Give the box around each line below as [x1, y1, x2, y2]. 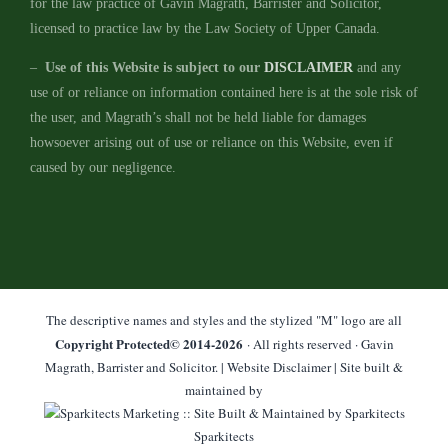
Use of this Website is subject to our [40, 59, 264, 75]
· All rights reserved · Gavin [242, 334, 394, 353]
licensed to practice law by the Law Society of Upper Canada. [29, 20, 380, 36]
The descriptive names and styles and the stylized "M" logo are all [46, 310, 402, 329]
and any [352, 59, 401, 75]
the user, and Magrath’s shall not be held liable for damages [29, 109, 366, 125]
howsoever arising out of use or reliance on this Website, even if [29, 134, 393, 150]
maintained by [185, 380, 263, 399]
